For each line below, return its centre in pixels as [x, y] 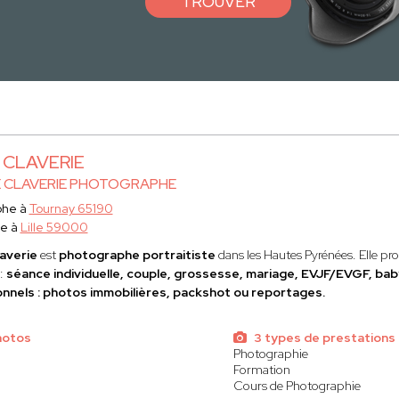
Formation [262, 370]
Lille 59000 [54, 227]
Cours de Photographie [297, 386]
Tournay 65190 [71, 208]
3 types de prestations [324, 338]
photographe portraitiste [137, 255]
